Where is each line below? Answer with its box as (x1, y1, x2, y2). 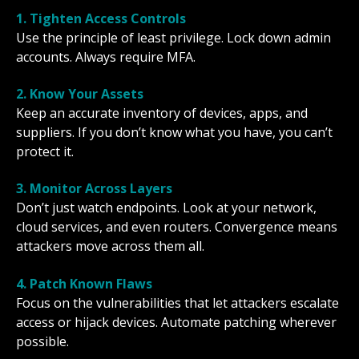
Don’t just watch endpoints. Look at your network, (16, 199, 317, 217)
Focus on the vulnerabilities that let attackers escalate (16, 293, 339, 312)
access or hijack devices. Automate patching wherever (16, 313, 337, 331)
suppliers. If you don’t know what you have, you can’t (16, 123, 333, 141)
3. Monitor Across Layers (16, 179, 172, 198)
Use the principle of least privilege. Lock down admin (16, 28, 331, 46)
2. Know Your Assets (16, 84, 143, 103)
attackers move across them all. (16, 237, 204, 256)
